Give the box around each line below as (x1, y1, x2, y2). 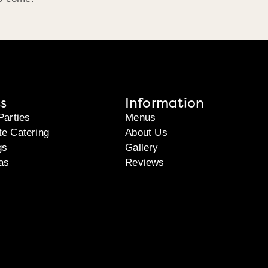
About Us (125, 126, 167, 138)
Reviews (125, 156, 165, 168)
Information (125, 93, 205, 112)
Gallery (125, 141, 159, 153)
